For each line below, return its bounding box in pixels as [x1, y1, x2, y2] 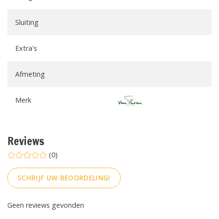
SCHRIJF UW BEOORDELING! [18, 173, 110, 183]
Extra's [15, 43, 37, 53]
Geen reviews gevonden [7, 200, 84, 210]
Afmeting [15, 69, 45, 79]
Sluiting [15, 17, 39, 27]
